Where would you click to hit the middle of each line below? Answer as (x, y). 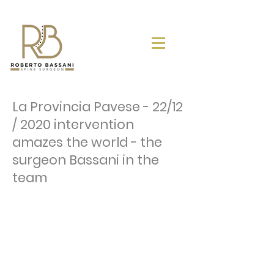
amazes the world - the (87, 142)
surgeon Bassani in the (86, 160)
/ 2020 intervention (73, 124)
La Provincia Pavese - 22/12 (98, 107)
